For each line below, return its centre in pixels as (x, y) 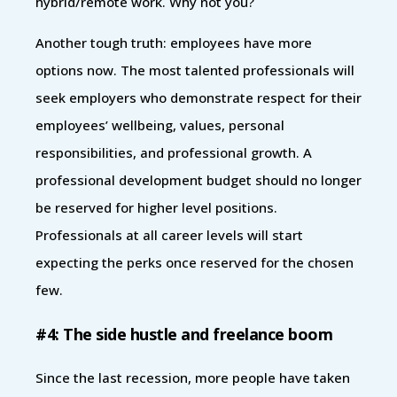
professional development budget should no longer (198, 179)
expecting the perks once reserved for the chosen (195, 262)
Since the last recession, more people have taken (193, 377)
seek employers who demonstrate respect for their (198, 97)
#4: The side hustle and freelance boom (184, 334)
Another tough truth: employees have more (174, 42)
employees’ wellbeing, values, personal (160, 125)
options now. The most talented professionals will (195, 70)
